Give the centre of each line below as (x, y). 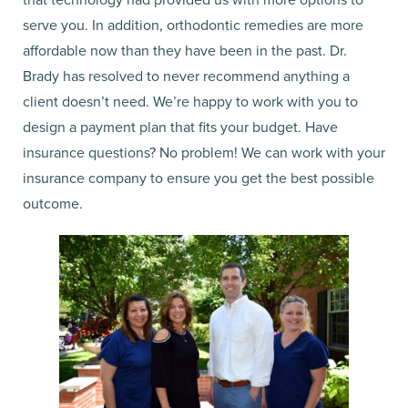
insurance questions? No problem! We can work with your (204, 153)
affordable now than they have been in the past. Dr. (185, 51)
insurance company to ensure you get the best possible (199, 178)
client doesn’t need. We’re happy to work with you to (190, 102)
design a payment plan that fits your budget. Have (180, 127)
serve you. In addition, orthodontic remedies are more (193, 25)
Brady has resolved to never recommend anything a (186, 76)
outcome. (53, 204)
